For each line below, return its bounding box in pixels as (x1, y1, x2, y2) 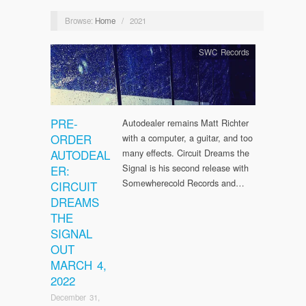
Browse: (64, 14, 93, 26)
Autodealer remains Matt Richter (122, 116, 249, 130)
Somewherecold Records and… (122, 176, 245, 190)
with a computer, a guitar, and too (122, 131, 253, 145)
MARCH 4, (51, 256, 107, 274)
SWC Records (198, 46, 249, 58)
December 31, (51, 291, 100, 303)
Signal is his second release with (122, 161, 249, 175)
